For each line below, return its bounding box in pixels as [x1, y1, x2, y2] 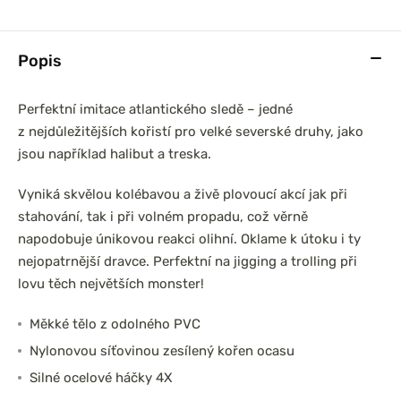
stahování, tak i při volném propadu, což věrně [18, 209, 308, 225]
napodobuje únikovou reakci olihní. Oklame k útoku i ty [18, 231, 361, 247]
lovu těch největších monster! [18, 276, 204, 292]
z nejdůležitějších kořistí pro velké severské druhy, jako [18, 124, 363, 140]
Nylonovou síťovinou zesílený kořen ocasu [29, 343, 294, 359]
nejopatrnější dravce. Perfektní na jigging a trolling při [18, 253, 357, 269]
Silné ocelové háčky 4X [29, 370, 173, 386]
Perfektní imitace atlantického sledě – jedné [18, 101, 293, 117]
